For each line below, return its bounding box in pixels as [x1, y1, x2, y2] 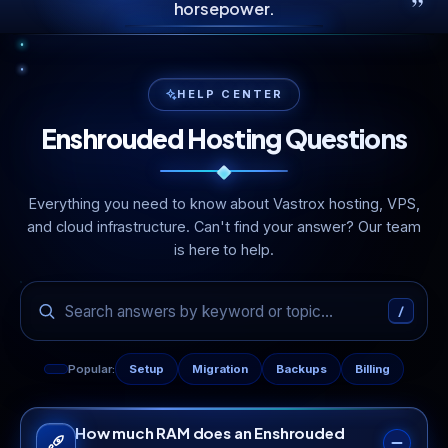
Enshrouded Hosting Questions [41, 122, 407, 155]
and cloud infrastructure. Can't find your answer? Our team [26, 218, 422, 235]
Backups [275, 362, 327, 376]
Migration [191, 362, 248, 376]
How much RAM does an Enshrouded [75, 423, 345, 442]
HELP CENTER [177, 87, 284, 101]
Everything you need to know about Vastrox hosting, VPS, [28, 195, 420, 212]
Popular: [68, 362, 115, 376]
